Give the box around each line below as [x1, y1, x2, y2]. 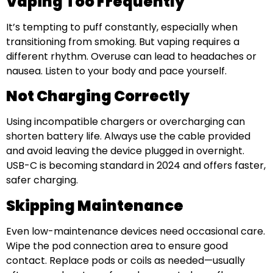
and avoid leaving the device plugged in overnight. [6, 144, 244, 158]
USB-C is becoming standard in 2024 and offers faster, [6, 158, 266, 173]
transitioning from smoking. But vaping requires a [6, 34, 239, 49]
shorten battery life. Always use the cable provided [6, 129, 250, 144]
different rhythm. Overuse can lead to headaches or [6, 49, 257, 63]
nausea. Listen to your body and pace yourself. [6, 63, 227, 78]
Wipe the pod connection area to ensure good [6, 238, 228, 253]
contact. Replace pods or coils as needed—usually [6, 253, 245, 268]
